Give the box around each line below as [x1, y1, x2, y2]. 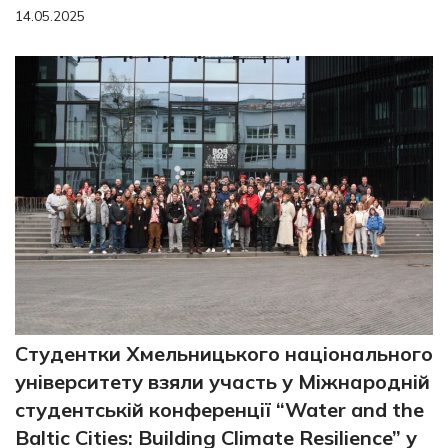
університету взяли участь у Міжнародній [15, 368, 430, 394]
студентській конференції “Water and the [15, 396, 424, 422]
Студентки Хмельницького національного [15, 340, 433, 366]
